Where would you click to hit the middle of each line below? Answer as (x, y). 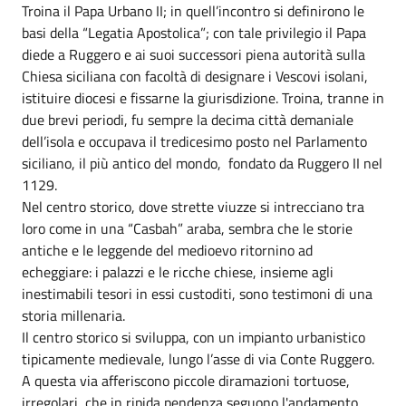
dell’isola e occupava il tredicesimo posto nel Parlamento (194, 141)
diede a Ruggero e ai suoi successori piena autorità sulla (193, 54)
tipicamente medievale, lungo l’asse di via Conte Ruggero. (198, 359)
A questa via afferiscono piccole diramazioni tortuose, (186, 381)
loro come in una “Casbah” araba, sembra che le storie (187, 228)
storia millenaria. (73, 315)
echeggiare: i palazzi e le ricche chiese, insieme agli (178, 272)
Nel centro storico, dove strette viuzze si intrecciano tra (193, 207)
